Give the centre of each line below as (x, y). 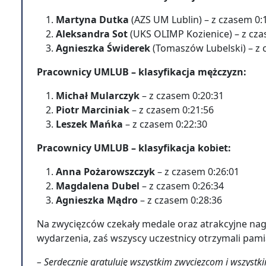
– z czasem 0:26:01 (197, 172)
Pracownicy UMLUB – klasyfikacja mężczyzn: (143, 72)
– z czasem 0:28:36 (180, 200)
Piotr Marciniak (94, 110)
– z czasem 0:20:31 (183, 96)
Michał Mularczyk (99, 96)
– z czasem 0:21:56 (173, 110)
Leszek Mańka (89, 124)
